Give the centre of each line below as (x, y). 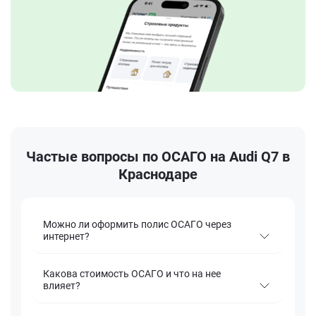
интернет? (66, 237)
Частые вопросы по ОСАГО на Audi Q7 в (158, 157)
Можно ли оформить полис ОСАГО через (137, 225)
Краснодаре (158, 175)
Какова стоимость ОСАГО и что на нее (132, 274)
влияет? (62, 286)
